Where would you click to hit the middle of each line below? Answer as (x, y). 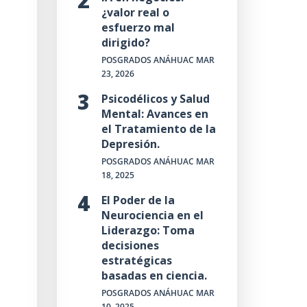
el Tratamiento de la (158, 129)
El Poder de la (138, 200)
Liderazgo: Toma (148, 230)
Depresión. (130, 144)
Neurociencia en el (152, 215)
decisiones (130, 245)
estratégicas (136, 260)
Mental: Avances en (155, 114)
